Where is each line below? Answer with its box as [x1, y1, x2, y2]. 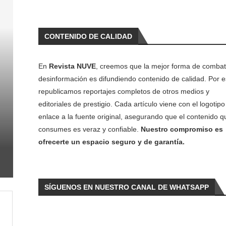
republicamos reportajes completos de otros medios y [38, 87, 209, 95]
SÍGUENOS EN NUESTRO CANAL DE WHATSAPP [44, 183, 209, 191]
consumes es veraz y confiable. [38, 125, 141, 133]
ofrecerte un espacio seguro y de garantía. [38, 138, 185, 146]
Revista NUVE [48, 62, 96, 70]
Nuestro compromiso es [140, 125, 223, 133]
